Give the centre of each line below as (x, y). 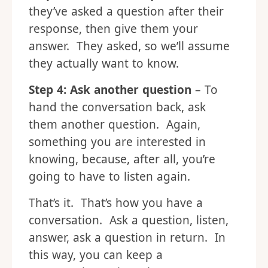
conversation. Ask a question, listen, (129, 220)
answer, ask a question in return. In (127, 238)
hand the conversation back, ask (117, 107)
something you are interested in (117, 142)
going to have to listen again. (109, 177)
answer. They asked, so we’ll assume (129, 46)
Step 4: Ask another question (110, 90)
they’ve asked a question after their (126, 12)
